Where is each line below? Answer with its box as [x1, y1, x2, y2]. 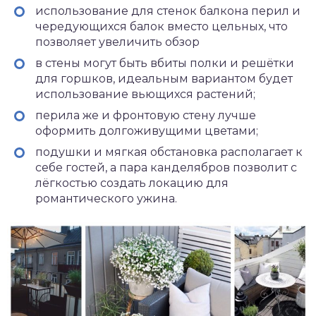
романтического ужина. [35, 191, 177, 205]
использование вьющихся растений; [35, 87, 255, 101]
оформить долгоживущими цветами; [35, 123, 258, 138]
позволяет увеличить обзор [35, 35, 200, 49]
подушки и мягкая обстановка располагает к [35, 145, 303, 159]
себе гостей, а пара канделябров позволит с [35, 160, 297, 174]
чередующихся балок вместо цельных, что [35, 19, 288, 33]
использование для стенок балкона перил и [35, 4, 300, 18]
